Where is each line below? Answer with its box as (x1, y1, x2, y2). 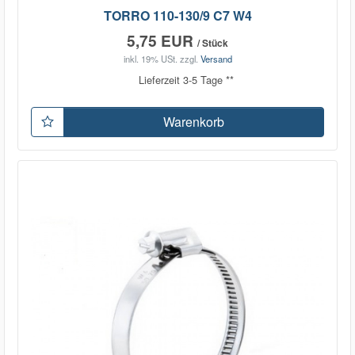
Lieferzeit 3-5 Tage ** (139, 72, 234, 88)
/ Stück (197, 35, 228, 50)
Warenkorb (163, 112, 224, 131)
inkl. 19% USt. (123, 52, 177, 66)
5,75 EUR (127, 29, 197, 52)
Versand (200, 52, 232, 66)
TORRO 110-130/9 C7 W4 (103, 6, 252, 25)
